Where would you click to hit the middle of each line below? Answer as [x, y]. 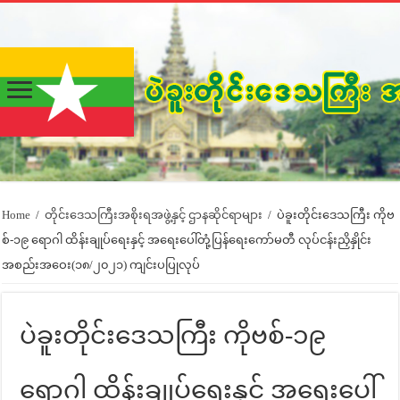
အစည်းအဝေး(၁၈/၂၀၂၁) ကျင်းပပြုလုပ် [101, 265]
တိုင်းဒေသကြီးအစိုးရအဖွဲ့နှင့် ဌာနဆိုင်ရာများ [154, 215]
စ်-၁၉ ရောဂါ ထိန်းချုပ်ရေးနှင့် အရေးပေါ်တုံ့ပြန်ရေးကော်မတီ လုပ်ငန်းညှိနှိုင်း [187, 240]
